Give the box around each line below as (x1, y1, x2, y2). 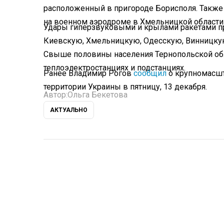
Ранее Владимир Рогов (43, 68, 133, 78)
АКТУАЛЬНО (50, 106, 87, 114)
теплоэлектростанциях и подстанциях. (43, 62, 185, 72)
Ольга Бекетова (67, 90, 127, 100)
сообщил (133, 68, 166, 78)
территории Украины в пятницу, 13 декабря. (43, 81, 207, 91)
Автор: (43, 90, 67, 100)
